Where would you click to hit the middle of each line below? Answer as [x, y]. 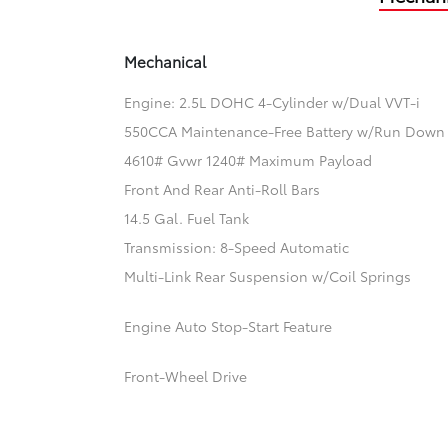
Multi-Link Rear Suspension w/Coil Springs [268, 276]
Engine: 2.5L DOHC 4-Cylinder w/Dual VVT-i [272, 102]
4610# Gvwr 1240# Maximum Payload [248, 160]
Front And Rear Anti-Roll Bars [222, 189]
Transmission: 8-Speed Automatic [237, 247]
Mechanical [165, 61]
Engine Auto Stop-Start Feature [228, 326]
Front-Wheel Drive [186, 376]
